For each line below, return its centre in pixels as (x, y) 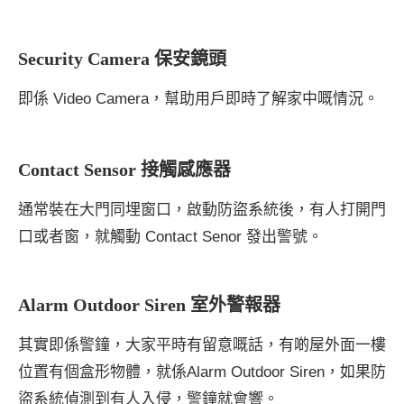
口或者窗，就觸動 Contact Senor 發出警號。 (170, 236)
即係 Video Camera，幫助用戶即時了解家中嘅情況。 (198, 98)
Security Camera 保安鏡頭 (122, 58)
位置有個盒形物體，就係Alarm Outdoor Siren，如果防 (202, 372)
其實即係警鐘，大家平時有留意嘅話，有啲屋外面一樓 (202, 344)
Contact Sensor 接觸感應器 (124, 169)
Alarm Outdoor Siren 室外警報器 (149, 304)
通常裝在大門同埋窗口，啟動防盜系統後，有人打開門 (202, 209)
